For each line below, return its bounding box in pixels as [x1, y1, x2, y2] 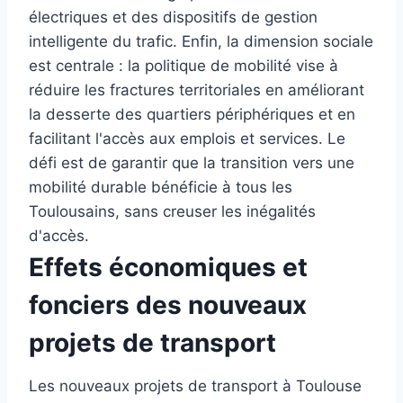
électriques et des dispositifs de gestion [29, 7, 318, 26]
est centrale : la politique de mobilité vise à [29, 56, 338, 75]
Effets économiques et [29, 251, 308, 282]
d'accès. [29, 226, 89, 245]
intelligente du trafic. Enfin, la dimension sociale [29, 31, 373, 50]
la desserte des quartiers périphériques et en [29, 104, 355, 123]
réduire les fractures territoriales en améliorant [29, 80, 364, 99]
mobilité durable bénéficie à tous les [29, 177, 292, 196]
